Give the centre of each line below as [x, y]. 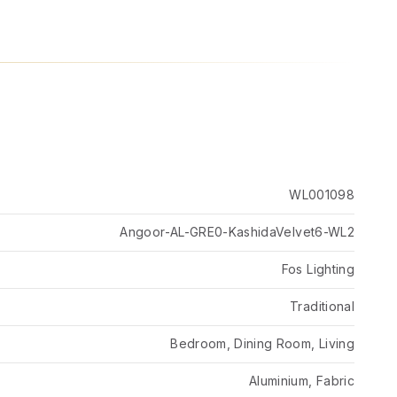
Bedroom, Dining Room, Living [262, 343]
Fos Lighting [318, 269]
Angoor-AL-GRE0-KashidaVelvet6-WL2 [237, 232]
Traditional [322, 306]
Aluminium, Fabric [302, 381]
